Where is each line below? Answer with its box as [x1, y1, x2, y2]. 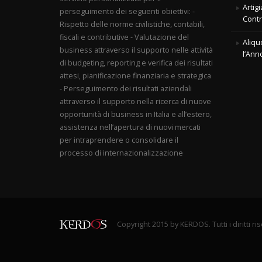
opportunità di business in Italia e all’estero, [60, 109, 212, 119]
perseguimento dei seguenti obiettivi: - [60, 6, 195, 16]
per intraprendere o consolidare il [60, 135, 178, 145]
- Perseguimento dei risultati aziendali [60, 84, 192, 94]
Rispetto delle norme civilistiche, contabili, [60, 19, 205, 29]
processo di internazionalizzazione [60, 148, 183, 158]
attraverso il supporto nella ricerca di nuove [60, 96, 211, 106]
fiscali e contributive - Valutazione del [60, 32, 189, 42]
